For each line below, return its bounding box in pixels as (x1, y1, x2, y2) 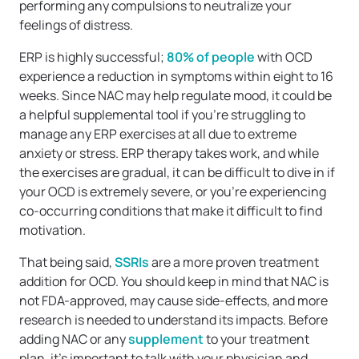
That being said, (19, 253, 115, 272)
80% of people (167, 48, 255, 67)
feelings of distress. (19, 16, 133, 34)
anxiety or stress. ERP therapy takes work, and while (19, 144, 319, 163)
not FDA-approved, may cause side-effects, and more (19, 292, 328, 310)
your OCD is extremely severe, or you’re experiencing (19, 183, 326, 201)
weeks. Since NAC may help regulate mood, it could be (19, 87, 332, 105)
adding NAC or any (19, 330, 128, 349)
